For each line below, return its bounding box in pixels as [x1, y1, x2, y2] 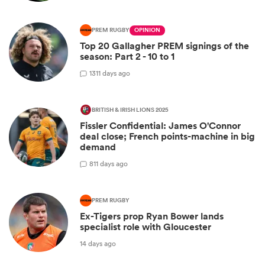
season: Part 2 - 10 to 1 [80, 50, 174, 63]
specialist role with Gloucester [80, 221, 211, 234]
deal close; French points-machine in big [80, 130, 255, 143]
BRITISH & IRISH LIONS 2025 [92, 105, 169, 115]
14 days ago [80, 238, 116, 248]
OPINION [134, 25, 160, 35]
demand [80, 141, 116, 154]
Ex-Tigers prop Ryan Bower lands [80, 210, 224, 223]
